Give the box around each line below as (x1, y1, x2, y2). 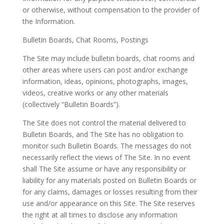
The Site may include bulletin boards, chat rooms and (22, 53, 194, 63)
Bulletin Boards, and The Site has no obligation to (22, 129, 183, 139)
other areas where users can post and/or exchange (22, 65, 188, 75)
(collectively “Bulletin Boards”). (22, 99, 120, 109)
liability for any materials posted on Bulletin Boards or (22, 175, 196, 185)
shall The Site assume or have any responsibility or (22, 164, 186, 174)
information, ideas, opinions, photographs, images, (22, 76, 188, 86)
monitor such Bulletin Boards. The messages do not (22, 141, 191, 151)
